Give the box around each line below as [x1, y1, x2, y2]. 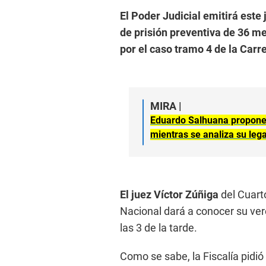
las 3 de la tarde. [120, 221, 197, 235]
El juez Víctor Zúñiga [120, 188, 221, 201]
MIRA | [150, 100, 182, 113]
